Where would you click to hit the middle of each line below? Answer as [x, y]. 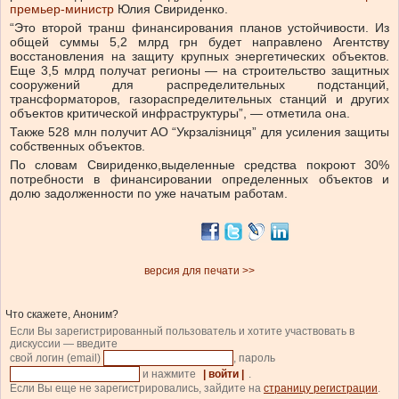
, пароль [256, 358]
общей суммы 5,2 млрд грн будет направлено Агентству [199, 42]
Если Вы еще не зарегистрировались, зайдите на [137, 389]
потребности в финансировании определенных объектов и [199, 179]
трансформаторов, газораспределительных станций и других [199, 99]
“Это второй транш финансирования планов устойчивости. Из [199, 28]
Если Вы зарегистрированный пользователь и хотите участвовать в [182, 332]
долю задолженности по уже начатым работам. [149, 194]
